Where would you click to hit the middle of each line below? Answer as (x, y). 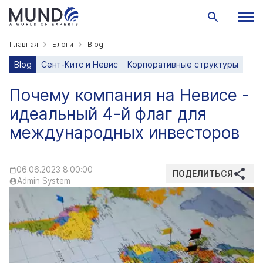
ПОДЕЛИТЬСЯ (203, 173)
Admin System (44, 181)
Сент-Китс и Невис (80, 64)
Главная (24, 44)
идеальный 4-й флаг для (108, 114)
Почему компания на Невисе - (129, 95)
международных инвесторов (124, 133)
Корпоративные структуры (183, 64)
